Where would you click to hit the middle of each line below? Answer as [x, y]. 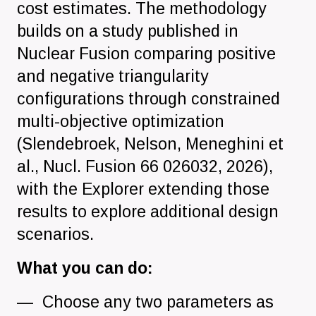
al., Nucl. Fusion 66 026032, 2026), [145, 166]
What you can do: [85, 268]
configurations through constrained [148, 98]
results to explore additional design [148, 211]
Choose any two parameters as [158, 302]
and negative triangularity [113, 76]
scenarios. [55, 234]
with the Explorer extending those [143, 189]
